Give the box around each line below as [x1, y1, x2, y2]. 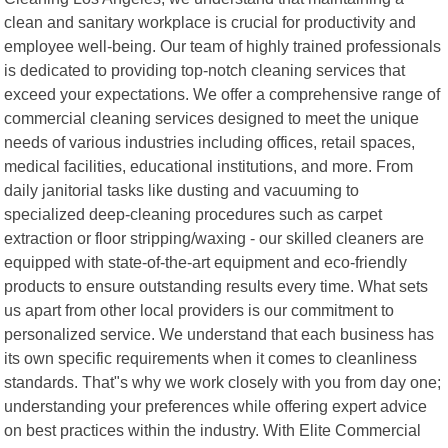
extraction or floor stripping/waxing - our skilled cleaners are [4, 228, 425, 247]
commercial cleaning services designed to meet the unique [4, 108, 420, 127]
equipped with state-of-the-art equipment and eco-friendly [4, 252, 408, 271]
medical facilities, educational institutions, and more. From [4, 156, 414, 175]
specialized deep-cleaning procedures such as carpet [4, 204, 383, 223]
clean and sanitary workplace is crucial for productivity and [4, 12, 417, 31]
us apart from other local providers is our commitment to [4, 300, 395, 319]
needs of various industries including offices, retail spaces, [4, 132, 416, 151]
